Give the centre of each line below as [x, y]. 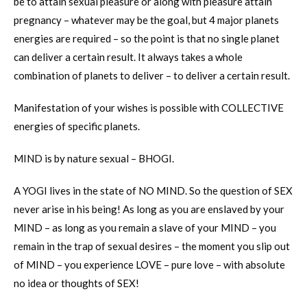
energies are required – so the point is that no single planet [147, 39]
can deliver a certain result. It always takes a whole [128, 57]
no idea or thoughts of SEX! [76, 283]
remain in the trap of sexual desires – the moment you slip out [152, 246]
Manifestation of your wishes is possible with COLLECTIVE [149, 108]
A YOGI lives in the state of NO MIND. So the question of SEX [153, 191]
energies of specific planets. [77, 126]
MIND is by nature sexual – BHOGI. [94, 159]
